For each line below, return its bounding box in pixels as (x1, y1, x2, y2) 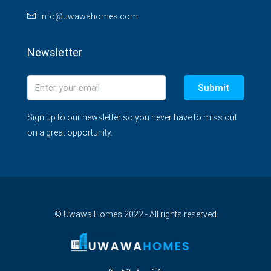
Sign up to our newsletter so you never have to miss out (27, 113, 237, 122)
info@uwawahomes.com (40, 11, 138, 21)
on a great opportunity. (27, 128, 113, 137)
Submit (198, 82, 230, 93)
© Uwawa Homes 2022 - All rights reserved (54, 209, 217, 219)
